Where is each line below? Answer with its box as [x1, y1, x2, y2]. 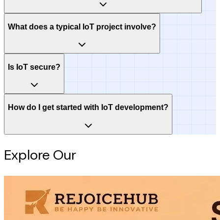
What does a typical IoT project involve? [8, 22, 156, 31]
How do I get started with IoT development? [8, 103, 168, 112]
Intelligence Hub [80, 145, 179, 164]
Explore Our [4, 145, 80, 164]
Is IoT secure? [8, 62, 60, 71]
